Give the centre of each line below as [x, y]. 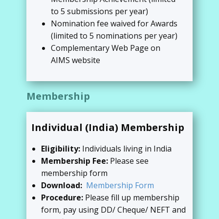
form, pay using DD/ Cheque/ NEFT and [113, 210]
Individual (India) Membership [108, 127]
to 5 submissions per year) [99, 11]
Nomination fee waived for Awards [114, 23]
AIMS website [76, 60]
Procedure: [63, 197]
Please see [129, 161]
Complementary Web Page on [106, 48]
